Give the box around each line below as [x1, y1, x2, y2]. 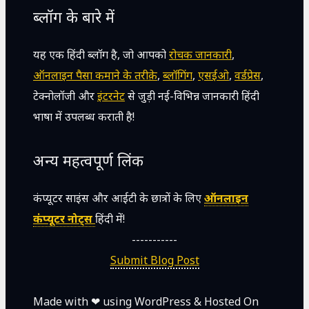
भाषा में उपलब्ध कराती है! [33, 108, 134, 124]
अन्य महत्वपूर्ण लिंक [33, 150, 143, 171]
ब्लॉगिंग [163, 67, 192, 83]
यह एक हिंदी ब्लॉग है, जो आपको [33, 46, 169, 62]
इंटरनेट [97, 88, 125, 103]
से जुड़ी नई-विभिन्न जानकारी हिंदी [125, 88, 259, 103]
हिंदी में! [95, 210, 125, 226]
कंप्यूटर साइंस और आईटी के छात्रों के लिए [33, 190, 204, 206]
